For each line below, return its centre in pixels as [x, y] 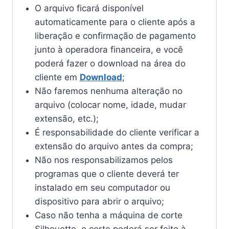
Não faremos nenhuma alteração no [108, 91]
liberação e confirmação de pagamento [115, 36]
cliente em [57, 77]
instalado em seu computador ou [102, 188]
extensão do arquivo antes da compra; [114, 146]
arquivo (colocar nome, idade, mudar [110, 105]
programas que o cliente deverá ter [107, 174]
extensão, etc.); [66, 119]
